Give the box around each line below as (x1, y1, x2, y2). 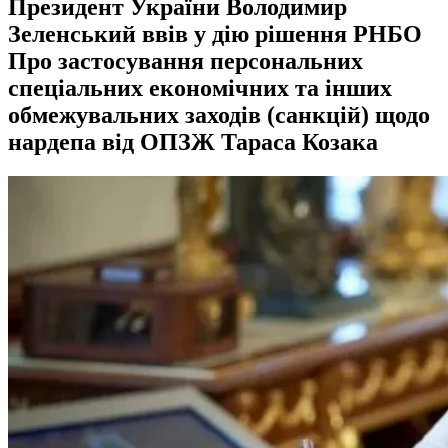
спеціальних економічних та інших (8, 74, 392, 101)
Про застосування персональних (8, 47, 363, 74)
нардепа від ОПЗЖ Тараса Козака (8, 128, 378, 155)
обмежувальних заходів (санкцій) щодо (8, 101, 430, 128)
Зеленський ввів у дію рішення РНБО (8, 20, 422, 47)
